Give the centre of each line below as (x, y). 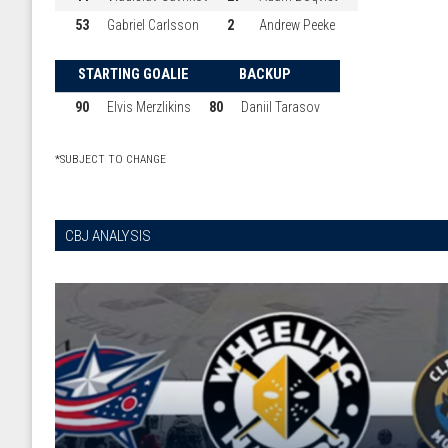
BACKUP (264, 74)
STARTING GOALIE (133, 74)
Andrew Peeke (296, 24)
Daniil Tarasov (280, 106)
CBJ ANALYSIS (108, 235)
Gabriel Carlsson (152, 24)
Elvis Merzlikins (148, 106)
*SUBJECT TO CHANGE (110, 158)
